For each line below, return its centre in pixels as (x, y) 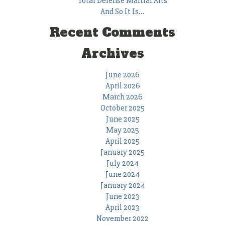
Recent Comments (113, 33)
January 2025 (123, 152)
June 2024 (123, 175)
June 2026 (123, 75)
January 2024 (123, 186)
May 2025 (123, 130)
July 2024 (123, 163)
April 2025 (123, 141)
